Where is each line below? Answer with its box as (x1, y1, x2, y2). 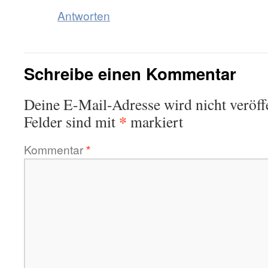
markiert (127, 111, 183, 132)
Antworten (57, 7, 110, 23)
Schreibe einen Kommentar (24, 62, 236, 85)
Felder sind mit (24, 111, 119, 132)
